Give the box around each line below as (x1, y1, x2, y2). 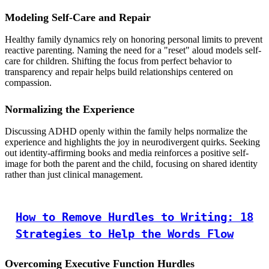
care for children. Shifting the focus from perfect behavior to (5, 56, 232, 67)
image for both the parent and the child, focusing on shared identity (5, 159, 258, 169)
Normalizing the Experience (5, 103, 134, 116)
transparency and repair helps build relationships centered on (5, 67, 233, 77)
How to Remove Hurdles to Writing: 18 (16, 210, 253, 225)
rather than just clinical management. (5, 169, 143, 180)
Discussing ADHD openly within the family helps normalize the (5, 126, 247, 137)
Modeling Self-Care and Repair (5, 11, 151, 24)
